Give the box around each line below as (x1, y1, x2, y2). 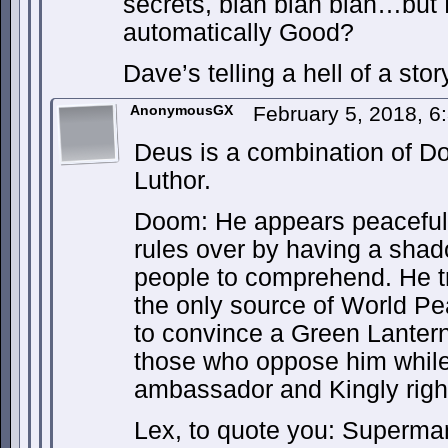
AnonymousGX (130, 102, 233, 118)
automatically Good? (123, 19, 354, 46)
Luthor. (134, 167, 211, 194)
